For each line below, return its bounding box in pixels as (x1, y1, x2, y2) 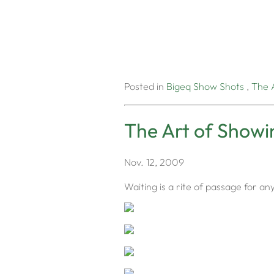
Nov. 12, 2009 (124, 155, 184, 168)
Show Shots (193, 80, 244, 93)
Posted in (124, 80, 166, 93)
